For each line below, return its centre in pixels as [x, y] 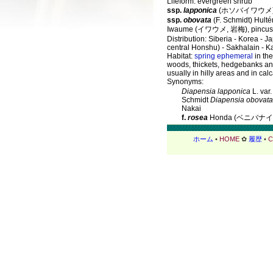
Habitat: [181, 56]
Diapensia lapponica [216, 91]
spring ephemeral [224, 56]
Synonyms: [185, 82]
